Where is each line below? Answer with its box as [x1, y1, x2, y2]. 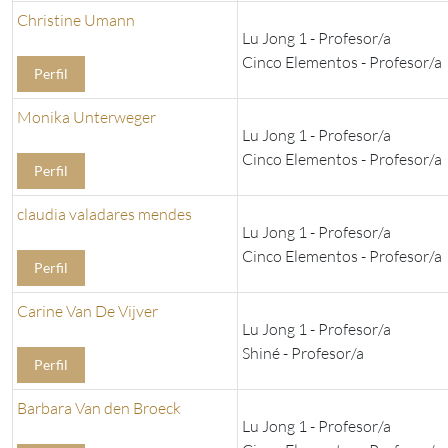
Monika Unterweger [17, 107, 156, 128]
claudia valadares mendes [17, 204, 192, 225]
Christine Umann [17, 10, 135, 31]
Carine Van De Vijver [17, 301, 158, 322]
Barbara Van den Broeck [17, 398, 181, 419]
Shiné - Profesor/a [242, 343, 364, 364]
